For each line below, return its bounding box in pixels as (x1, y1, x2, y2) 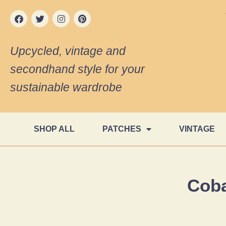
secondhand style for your (10, 62, 145, 76)
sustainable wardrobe (10, 80, 122, 94)
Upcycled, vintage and (10, 44, 126, 58)
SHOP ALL (34, 124, 75, 133)
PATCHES (102, 124, 141, 133)
